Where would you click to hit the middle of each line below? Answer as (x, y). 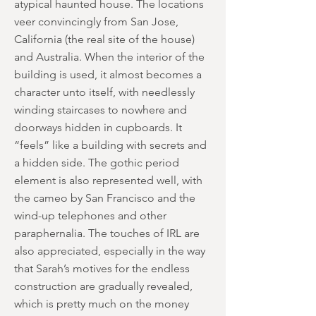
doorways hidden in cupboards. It (98, 127)
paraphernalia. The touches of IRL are (107, 233)
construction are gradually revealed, (103, 286)
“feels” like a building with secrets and (110, 145)
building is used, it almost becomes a (108, 74)
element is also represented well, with (108, 180)
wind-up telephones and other (90, 215)
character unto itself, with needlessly (104, 92)
